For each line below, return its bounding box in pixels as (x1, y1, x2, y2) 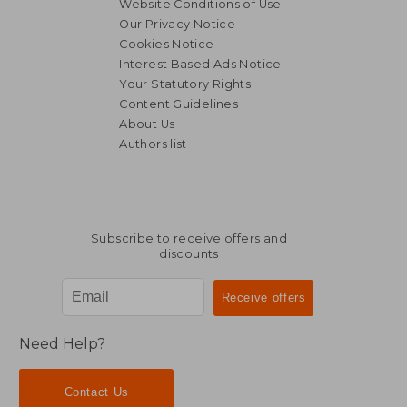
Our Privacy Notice (119, 16, 236, 31)
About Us (119, 116, 175, 131)
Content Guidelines (119, 96, 239, 111)
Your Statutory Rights (119, 76, 252, 91)
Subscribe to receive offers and (91, 231, 287, 245)
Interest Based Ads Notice (119, 56, 282, 71)
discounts (159, 246, 219, 261)
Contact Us (64, 384, 129, 399)
